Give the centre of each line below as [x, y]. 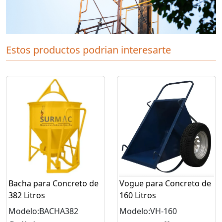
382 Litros [27, 195]
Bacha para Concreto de [54, 183]
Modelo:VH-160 [148, 211]
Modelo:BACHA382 [43, 211]
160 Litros [138, 195]
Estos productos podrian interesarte [88, 50]
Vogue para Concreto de [165, 183]
